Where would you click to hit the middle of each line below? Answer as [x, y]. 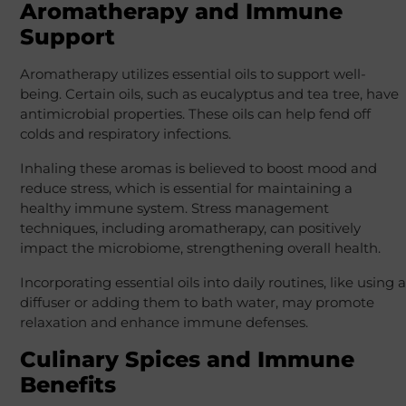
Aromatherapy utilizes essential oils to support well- [193, 74]
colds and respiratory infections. [125, 134]
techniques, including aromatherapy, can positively [190, 228]
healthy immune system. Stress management [174, 208]
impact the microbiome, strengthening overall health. [200, 248]
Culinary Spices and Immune [187, 360]
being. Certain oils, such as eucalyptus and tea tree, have [209, 94]
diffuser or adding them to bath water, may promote [197, 303]
